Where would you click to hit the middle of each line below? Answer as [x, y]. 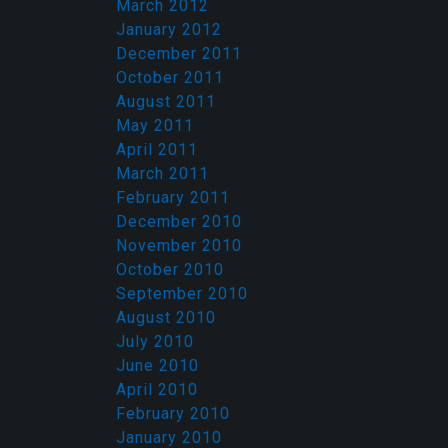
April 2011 [157, 149]
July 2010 [155, 341]
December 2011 [179, 53]
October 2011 [170, 77]
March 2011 [162, 173]
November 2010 [179, 245]
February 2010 [173, 413]
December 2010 [179, 221]
